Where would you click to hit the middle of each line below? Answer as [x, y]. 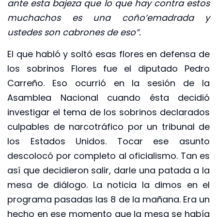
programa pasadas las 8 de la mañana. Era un [108, 199]
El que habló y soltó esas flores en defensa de [108, 54]
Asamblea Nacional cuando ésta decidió [108, 97]
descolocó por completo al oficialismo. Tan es [108, 155]
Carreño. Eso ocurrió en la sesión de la [108, 83]
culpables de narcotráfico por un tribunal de [108, 126]
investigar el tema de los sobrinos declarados [108, 112]
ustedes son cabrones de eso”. [74, 32]
